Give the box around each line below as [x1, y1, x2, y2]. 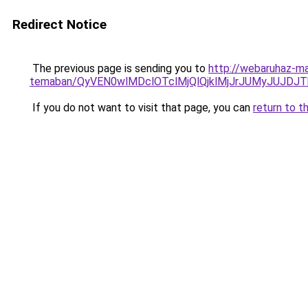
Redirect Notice [12, 16, 107, 32]
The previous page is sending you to [30, 62, 208, 75]
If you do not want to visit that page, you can [30, 101, 253, 114]
